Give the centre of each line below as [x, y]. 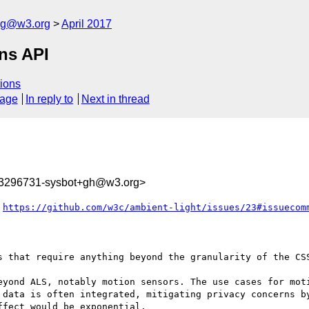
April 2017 [87, 24]
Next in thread [115, 99]
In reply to [50, 99]
